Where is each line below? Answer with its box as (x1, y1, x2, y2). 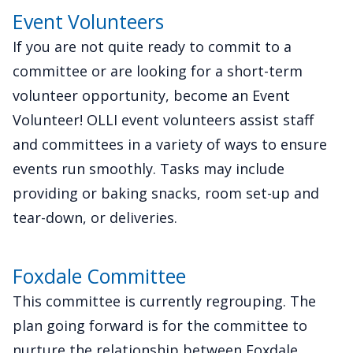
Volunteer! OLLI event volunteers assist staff (13, 110, 314, 130)
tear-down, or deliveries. (13, 208, 177, 228)
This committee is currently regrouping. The (13, 292, 316, 311)
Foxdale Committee (13, 263, 186, 290)
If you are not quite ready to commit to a (13, 37, 292, 57)
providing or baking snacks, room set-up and (13, 184, 319, 203)
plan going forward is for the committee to (13, 316, 307, 336)
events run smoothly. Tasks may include (13, 159, 284, 179)
